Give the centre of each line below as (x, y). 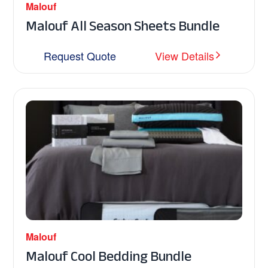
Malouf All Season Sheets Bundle (123, 26)
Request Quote (80, 56)
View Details (185, 56)
